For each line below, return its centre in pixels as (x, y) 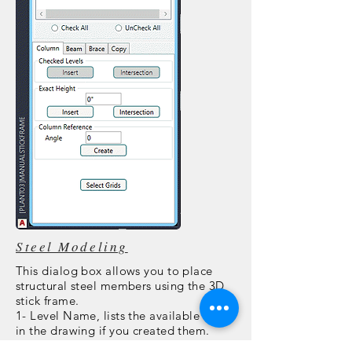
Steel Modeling (72, 246)
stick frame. (48, 301)
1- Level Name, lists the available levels (125, 315)
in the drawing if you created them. (113, 330)
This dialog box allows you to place (114, 271)
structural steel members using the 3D (120, 286)
